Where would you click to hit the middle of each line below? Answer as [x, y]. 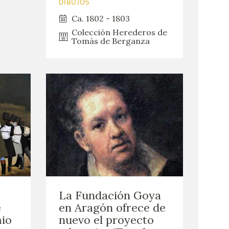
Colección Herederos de [119, 32]
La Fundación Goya [110, 196]
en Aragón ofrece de [112, 208]
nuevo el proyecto [106, 220]
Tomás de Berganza [110, 41]
